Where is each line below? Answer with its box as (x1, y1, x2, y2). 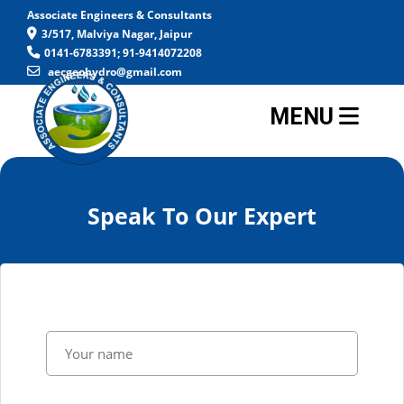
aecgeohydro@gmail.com (48, 64, 182, 79)
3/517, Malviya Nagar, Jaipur (41, 26, 192, 41)
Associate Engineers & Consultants (27, 7, 212, 23)
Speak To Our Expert (87, 200, 317, 231)
